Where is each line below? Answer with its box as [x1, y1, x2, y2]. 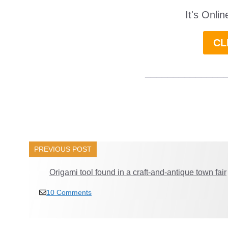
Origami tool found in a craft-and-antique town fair [49, 167, 226, 177]
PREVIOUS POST [34, 145, 92, 153]
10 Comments [46, 188, 92, 196]
